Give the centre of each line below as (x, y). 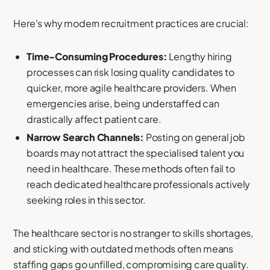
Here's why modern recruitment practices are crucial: (131, 24)
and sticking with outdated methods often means (124, 248)
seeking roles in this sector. (86, 199)
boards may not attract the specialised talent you (136, 152)
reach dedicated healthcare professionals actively (139, 184)
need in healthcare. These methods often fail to (131, 168)
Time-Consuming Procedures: (97, 57)
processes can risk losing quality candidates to (130, 72)
